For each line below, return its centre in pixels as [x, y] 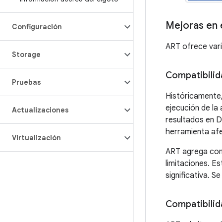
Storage [26, 55]
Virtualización [36, 138]
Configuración [37, 27]
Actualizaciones [40, 110]
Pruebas [27, 82]
